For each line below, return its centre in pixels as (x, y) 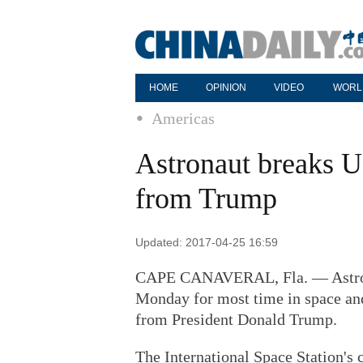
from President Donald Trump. (236, 319)
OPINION (226, 88)
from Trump (206, 199)
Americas (183, 118)
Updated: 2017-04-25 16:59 (207, 242)
